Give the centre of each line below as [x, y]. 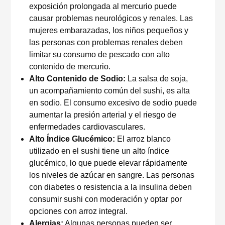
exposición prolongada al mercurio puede [103, 6]
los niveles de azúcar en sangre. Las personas [112, 175]
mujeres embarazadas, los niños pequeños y [109, 30]
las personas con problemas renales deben [106, 42]
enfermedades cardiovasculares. [87, 127]
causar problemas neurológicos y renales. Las [111, 18]
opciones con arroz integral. [78, 211]
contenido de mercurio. [70, 67]
